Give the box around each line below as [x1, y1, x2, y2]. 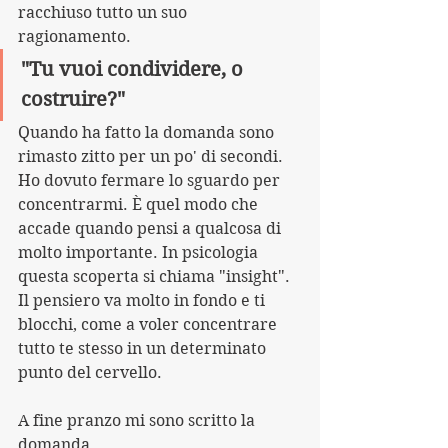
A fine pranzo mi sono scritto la [18, 411, 259, 430]
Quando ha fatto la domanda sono [18, 123, 278, 142]
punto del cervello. [18, 363, 162, 382]
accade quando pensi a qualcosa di [18, 219, 285, 238]
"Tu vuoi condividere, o [21, 58, 248, 81]
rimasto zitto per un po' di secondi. [18, 147, 283, 166]
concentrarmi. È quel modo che [18, 195, 262, 214]
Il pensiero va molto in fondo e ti [18, 291, 269, 310]
